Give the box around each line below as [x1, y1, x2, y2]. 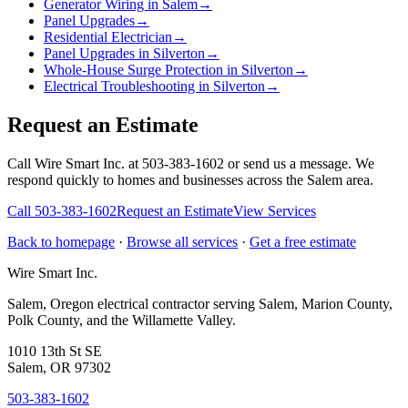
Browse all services [127, 233, 238, 250]
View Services [233, 202, 316, 219]
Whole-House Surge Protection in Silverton [44, 62, 293, 78]
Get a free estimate [250, 233, 356, 250]
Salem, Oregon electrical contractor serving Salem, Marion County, [7, 295, 393, 311]
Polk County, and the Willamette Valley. [7, 311, 236, 328]
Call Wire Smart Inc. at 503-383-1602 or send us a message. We [7, 155, 374, 171]
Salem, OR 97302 [7, 359, 111, 375]
